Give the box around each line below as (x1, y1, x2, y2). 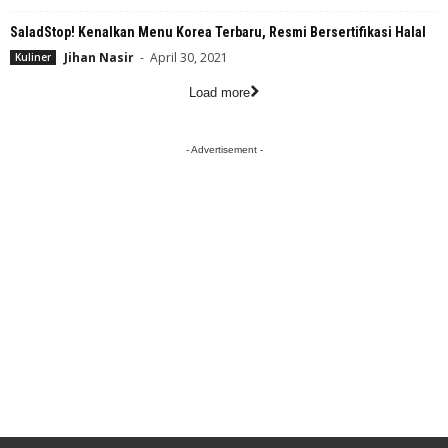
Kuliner (15, 50, 51, 65)
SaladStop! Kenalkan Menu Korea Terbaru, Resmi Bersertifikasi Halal (10, 24, 426, 41)
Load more (189, 85, 250, 101)
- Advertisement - (185, 144, 263, 156)
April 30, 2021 (150, 49, 228, 67)
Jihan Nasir (64, 49, 134, 67)
